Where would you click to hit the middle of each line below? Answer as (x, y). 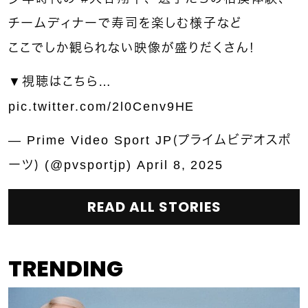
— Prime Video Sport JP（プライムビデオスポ (150, 141)
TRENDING (66, 269)
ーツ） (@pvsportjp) (73, 165)
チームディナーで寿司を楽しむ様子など (125, 24)
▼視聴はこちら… (60, 82)
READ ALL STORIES (154, 207)
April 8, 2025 (180, 165)
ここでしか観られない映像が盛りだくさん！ (132, 48)
